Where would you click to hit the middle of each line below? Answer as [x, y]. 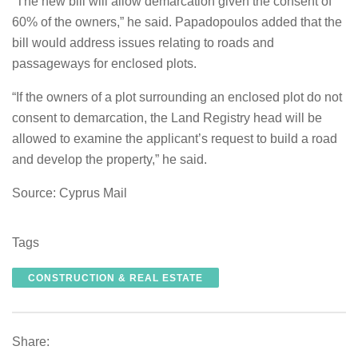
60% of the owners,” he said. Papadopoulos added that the [177, 22]
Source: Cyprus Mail [70, 193]
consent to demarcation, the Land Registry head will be [167, 118]
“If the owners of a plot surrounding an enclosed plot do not [177, 97]
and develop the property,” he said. [109, 159]
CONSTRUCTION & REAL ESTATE [115, 278]
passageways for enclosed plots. [104, 64]
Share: [31, 342]
